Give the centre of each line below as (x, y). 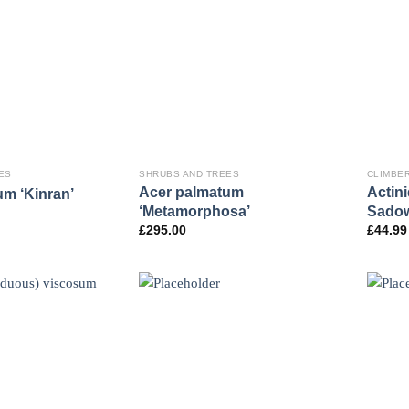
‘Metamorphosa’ (195, 211)
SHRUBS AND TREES (189, 174)
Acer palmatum (192, 192)
